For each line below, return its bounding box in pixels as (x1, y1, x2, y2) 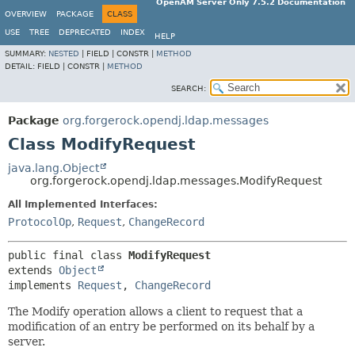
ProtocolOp (8, 216, 71, 228)
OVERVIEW (5, 10, 47, 18)
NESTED (48, 49, 79, 58)
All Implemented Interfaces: (8, 199, 158, 210)
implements (8, 279, 78, 292)
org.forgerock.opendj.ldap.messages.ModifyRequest (30, 174, 322, 187)
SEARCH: (171, 84, 206, 93)
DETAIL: (5, 62, 37, 71)
